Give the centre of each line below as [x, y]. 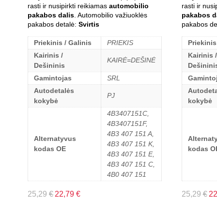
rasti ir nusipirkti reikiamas [68, 6]
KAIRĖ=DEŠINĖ [131, 60]
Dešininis [49, 65]
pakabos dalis [51, 15]
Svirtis [89, 24]
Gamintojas [53, 78]
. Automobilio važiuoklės [111, 15]
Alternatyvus [55, 138]
